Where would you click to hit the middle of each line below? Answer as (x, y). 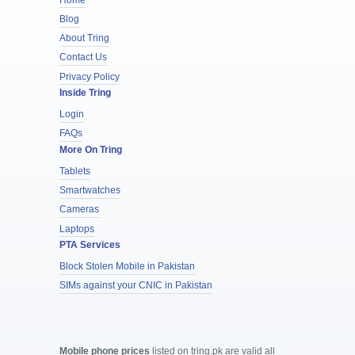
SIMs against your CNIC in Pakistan (136, 286)
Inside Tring (85, 93)
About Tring (84, 38)
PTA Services (90, 245)
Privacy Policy (89, 76)
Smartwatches (90, 190)
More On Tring (90, 149)
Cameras (79, 210)
